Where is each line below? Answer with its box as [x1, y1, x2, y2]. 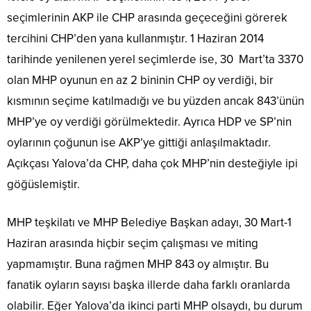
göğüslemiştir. [7, 177, 80, 192]
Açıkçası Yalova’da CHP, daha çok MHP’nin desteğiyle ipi [7, 156, 298, 171]
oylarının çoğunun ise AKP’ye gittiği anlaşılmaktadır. [7, 135, 271, 150]
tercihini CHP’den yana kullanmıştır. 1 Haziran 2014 [7, 31, 264, 46]
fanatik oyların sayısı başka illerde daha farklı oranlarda [7, 278, 290, 292]
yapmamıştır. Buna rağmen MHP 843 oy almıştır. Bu [7, 257, 269, 271]
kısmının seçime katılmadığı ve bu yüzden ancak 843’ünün [7, 94, 304, 108]
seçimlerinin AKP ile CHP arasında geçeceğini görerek [7, 10, 287, 25]
